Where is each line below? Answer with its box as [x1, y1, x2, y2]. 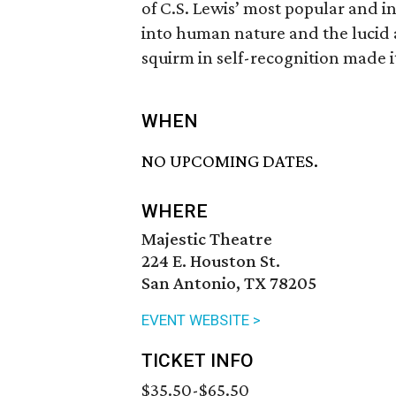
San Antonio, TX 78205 [141, 272, 316, 294]
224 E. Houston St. [141, 250, 280, 272]
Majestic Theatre [141, 228, 272, 250]
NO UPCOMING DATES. [141, 150, 318, 172]
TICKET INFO [141, 350, 254, 372]
